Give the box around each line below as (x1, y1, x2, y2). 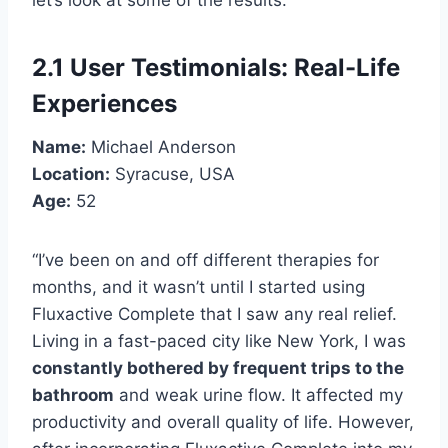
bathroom (32, 384, 114, 405)
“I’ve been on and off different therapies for (32, 249, 379, 270)
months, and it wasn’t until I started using (32, 276, 365, 297)
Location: (32, 163, 110, 184)
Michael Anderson (86, 136, 236, 157)
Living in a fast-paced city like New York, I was (32, 330, 406, 351)
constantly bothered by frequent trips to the (32, 357, 404, 378)
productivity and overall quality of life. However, (32, 411, 414, 432)
